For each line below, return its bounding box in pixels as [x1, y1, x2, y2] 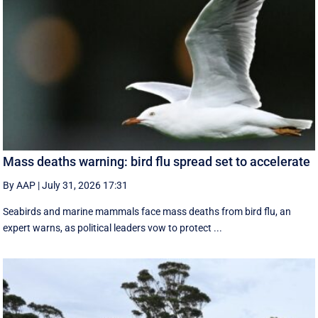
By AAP [3, 179, 36, 191]
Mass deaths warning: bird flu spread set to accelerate [3, 153, 311, 169]
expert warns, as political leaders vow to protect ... [3, 221, 223, 234]
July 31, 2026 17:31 [42, 179, 128, 191]
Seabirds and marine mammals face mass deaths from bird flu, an [3, 205, 292, 217]
